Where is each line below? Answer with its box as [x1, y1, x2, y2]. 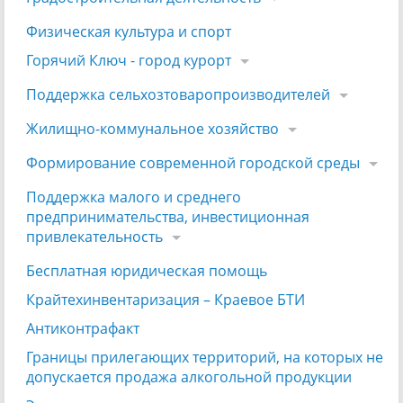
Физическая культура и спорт [26, 22, 231, 42]
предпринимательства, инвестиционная [26, 207, 309, 228]
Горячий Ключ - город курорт [26, 50, 231, 71]
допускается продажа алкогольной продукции [26, 367, 352, 388]
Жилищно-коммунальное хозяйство [26, 119, 279, 139]
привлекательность [26, 227, 163, 247]
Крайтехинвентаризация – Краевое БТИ [26, 290, 305, 310]
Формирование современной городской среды [26, 153, 360, 174]
